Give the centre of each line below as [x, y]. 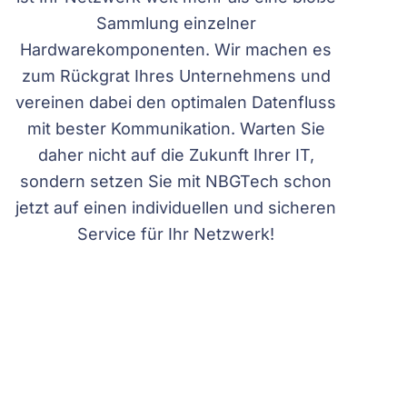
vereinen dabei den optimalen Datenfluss [176, 102]
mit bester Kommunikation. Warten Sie [176, 129]
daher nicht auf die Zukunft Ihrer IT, [176, 155]
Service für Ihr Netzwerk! [176, 234]
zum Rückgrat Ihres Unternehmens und [176, 76]
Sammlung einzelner [176, 23]
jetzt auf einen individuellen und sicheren [176, 208]
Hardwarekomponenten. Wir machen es [176, 50]
